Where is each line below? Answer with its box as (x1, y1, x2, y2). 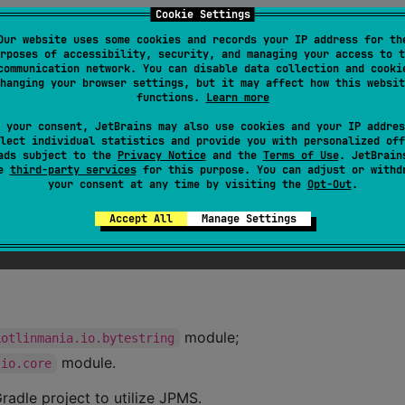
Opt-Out (306, 176, 352, 192)
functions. (136, 89, 206, 105)
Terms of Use (262, 147, 339, 163)
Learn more (205, 89, 269, 105)
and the (205, 147, 263, 163)
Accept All (108, 211, 173, 226)
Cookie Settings (155, 6, 250, 22)
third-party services (9, 162, 137, 177)
